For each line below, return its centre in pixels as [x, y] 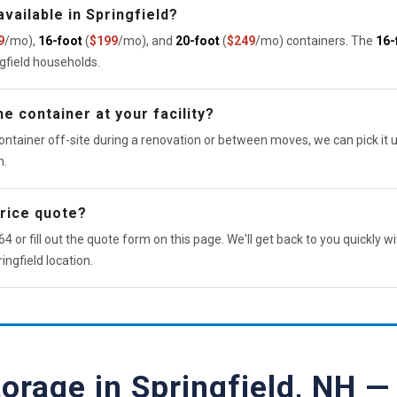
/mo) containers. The [315, 41]
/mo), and [147, 41]
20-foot [198, 41]
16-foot [60, 41]
